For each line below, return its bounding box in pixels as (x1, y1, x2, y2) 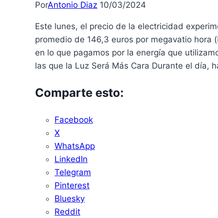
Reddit (54, 207, 80, 217)
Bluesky (54, 194, 85, 204)
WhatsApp (54, 141, 95, 151)
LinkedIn (54, 154, 88, 164)
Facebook (54, 115, 93, 125)
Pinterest (54, 181, 90, 191)
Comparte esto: (35, 86, 124, 100)
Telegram (54, 167, 91, 178)
